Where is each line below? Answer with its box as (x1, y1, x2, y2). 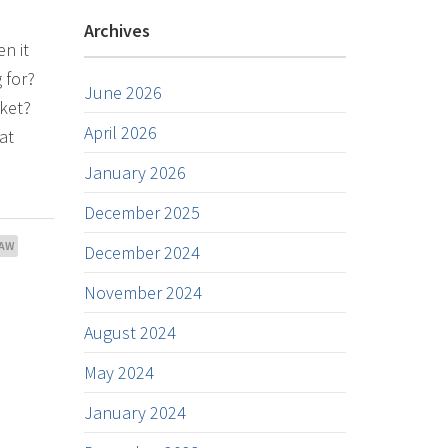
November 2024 (83, 281, 202, 304)
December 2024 (83, 241, 200, 264)
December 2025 (83, 201, 200, 224)
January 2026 (83, 161, 186, 184)
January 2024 (83, 401, 186, 424)
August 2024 (83, 321, 176, 344)
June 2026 (83, 81, 162, 104)
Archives (83, 19, 150, 42)
